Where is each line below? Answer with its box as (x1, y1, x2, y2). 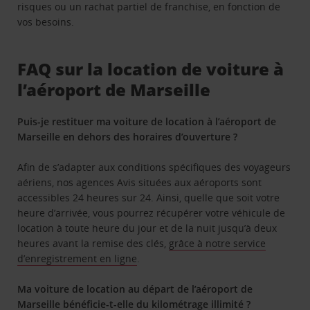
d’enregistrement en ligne (17, 251, 138, 265)
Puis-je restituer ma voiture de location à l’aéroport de (17, 114, 277, 128)
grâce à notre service (169, 236, 266, 250)
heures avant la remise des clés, (17, 236, 170, 250)
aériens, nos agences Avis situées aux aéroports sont (17, 175, 262, 189)
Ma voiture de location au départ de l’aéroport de (17, 282, 253, 295)
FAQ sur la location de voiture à (17, 57, 284, 80)
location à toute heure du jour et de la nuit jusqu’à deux (17, 221, 277, 235)
